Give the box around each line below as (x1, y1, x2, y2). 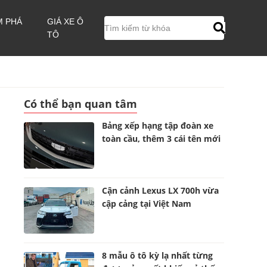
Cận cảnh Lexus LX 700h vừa (102, 185, 219, 196)
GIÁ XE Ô (47, 17, 84, 26)
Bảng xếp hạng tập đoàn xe (102, 120, 214, 131)
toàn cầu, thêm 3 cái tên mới (102, 133, 221, 144)
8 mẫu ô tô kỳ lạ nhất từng (102, 250, 213, 261)
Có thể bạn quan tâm (24, 97, 137, 111)
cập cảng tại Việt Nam (102, 198, 192, 209)
